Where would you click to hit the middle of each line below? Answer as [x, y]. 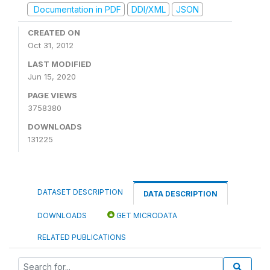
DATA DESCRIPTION [181, 194]
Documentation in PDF [76, 9]
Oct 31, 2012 [51, 45]
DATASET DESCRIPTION [80, 192]
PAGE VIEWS [52, 95]
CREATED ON [54, 33]
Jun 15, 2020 [52, 77]
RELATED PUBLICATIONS [82, 237]
